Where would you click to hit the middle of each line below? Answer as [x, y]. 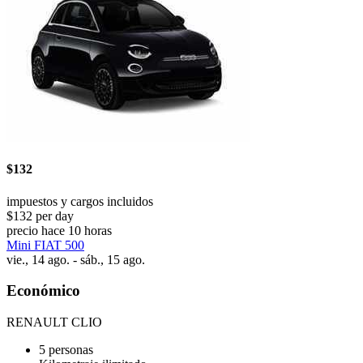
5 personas [66, 350]
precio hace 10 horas [59, 230]
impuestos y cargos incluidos [80, 201]
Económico [43, 291]
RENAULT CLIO [54, 322]
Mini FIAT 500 [45, 245]
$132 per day [40, 216]
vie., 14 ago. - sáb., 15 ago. [76, 259]
